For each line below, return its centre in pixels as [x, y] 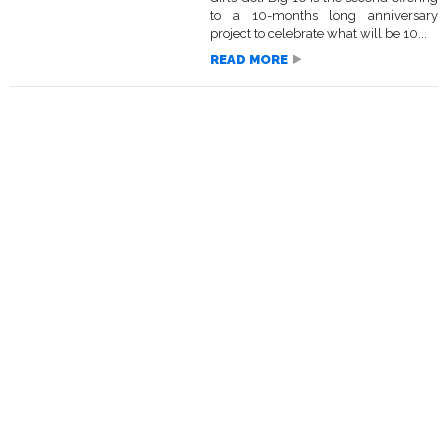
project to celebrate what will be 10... [318, 34]
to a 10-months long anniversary [324, 16]
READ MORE [249, 60]
